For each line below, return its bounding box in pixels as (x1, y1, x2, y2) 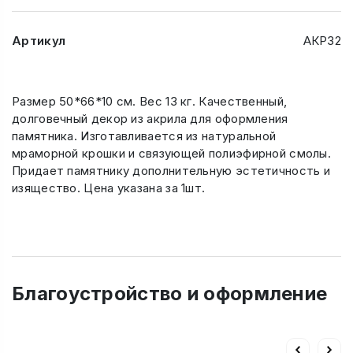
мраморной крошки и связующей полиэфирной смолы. (12, 145, 332, 161)
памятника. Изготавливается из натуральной (12, 128, 277, 143)
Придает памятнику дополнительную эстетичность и (12, 162, 331, 178)
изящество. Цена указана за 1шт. (12, 180, 206, 195)
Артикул (12, 32, 66, 48)
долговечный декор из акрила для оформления (12, 110, 288, 126)
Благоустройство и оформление (12, 281, 328, 305)
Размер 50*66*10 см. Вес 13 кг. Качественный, (12, 93, 288, 109)
